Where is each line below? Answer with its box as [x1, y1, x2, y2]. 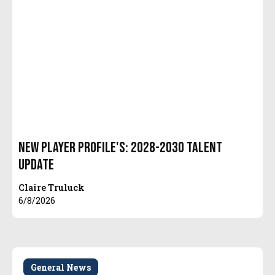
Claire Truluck [18, 182, 85, 194]
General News [31, 261, 91, 274]
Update [18, 156, 55, 174]
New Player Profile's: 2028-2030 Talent [18, 139, 223, 157]
